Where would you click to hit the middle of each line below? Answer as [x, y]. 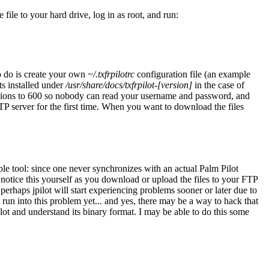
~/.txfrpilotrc [111, 74]
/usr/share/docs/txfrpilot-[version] [129, 85]
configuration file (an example [192, 74]
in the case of [218, 85]
